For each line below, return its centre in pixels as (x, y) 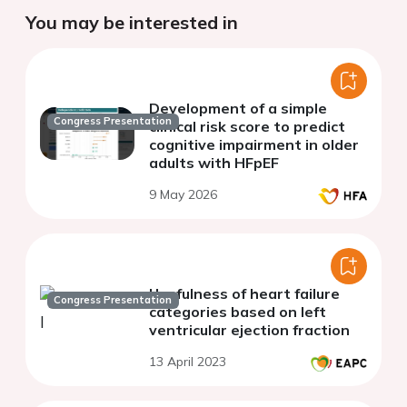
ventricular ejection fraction (249, 330)
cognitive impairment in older (254, 145)
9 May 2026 (183, 195)
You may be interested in (132, 23)
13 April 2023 (188, 362)
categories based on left (238, 312)
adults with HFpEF (214, 163)
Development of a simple (238, 109)
